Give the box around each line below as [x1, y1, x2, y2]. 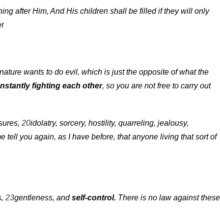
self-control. [72, 193, 116, 202]
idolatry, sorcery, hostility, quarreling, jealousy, [30, 118, 189, 127]
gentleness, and [14, 193, 72, 202]
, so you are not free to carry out [102, 81, 211, 90]
